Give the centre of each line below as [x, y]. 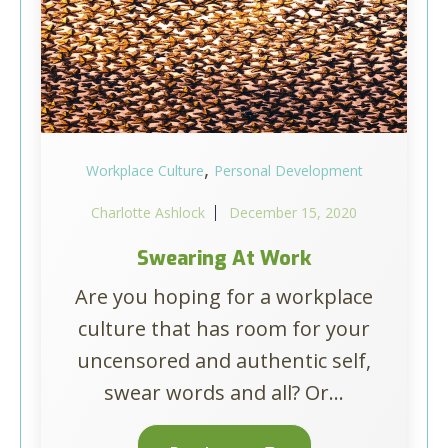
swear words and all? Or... [224, 392]
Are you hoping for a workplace [224, 296]
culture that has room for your [224, 328]
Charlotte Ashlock [148, 212]
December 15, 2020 [293, 212]
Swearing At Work [224, 258]
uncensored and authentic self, [224, 360]
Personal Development [288, 170]
